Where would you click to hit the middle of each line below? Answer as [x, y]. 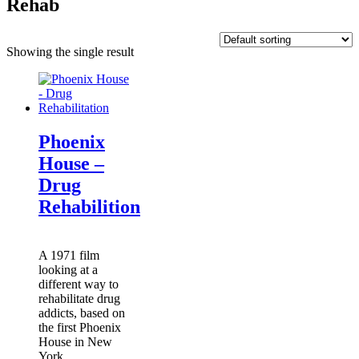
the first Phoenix [80, 327]
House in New [75, 341]
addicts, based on [82, 313]
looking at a [68, 269]
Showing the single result [70, 51]
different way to [79, 284]
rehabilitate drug [79, 298]
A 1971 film [69, 255]
